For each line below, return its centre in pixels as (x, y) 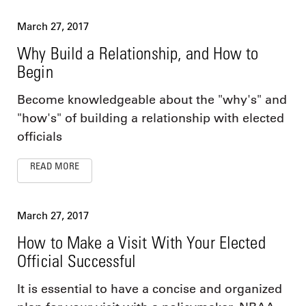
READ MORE (55, 166)
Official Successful (77, 261)
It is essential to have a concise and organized (150, 289)
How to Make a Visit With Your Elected (141, 242)
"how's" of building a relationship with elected (151, 119)
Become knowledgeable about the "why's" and (152, 100)
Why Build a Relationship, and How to (138, 53)
